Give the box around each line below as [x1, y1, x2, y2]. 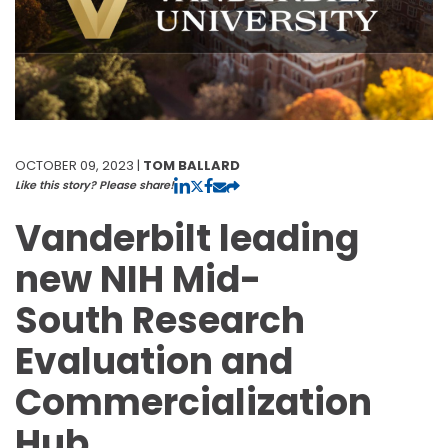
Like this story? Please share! [15, 176, 174, 193]
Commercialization [15, 376, 372, 428]
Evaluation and [15, 335, 293, 387]
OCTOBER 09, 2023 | [15, 155, 143, 175]
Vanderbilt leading [15, 212, 359, 264]
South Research [15, 294, 305, 346]
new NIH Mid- [15, 253, 261, 305]
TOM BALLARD [143, 155, 240, 175]
